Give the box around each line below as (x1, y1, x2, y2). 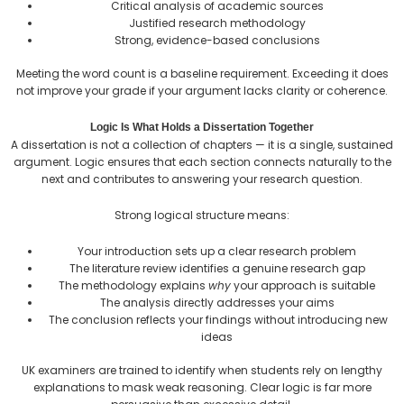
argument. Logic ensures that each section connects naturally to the (13, 153, 391, 170)
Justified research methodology (128, 14, 306, 31)
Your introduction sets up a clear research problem (78, 243, 356, 259)
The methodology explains (59, 277, 208, 293)
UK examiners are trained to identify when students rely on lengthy (22, 362, 382, 378)
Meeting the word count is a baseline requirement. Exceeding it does (15, 65, 389, 81)
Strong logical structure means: (115, 207, 289, 223)
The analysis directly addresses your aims (99, 294, 335, 310)
